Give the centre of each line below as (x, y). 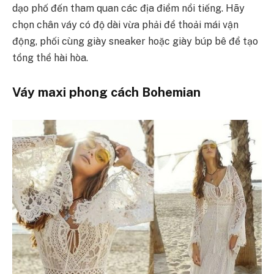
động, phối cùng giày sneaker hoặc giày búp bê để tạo (135, 42)
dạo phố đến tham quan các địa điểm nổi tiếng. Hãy (128, 9)
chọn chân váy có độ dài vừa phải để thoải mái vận (125, 25)
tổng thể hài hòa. (50, 58)
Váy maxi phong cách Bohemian (106, 92)
